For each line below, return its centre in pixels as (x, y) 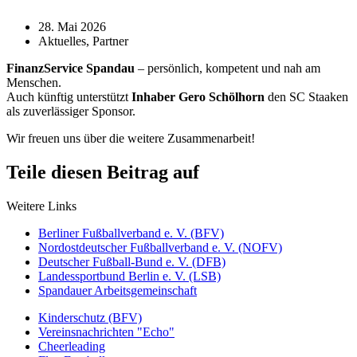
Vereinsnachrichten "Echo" (106, 331)
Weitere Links (41, 206)
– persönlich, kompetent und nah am (228, 68)
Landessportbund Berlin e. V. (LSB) (129, 276)
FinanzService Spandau (71, 68)
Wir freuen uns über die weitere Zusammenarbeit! (131, 138)
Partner (110, 41)
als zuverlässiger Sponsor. (71, 111)
